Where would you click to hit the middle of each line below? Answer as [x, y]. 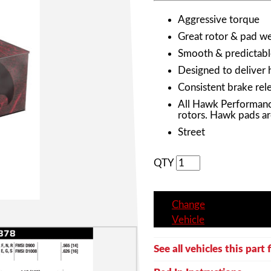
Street [191, 132]
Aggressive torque [219, 19]
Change [188, 204]
